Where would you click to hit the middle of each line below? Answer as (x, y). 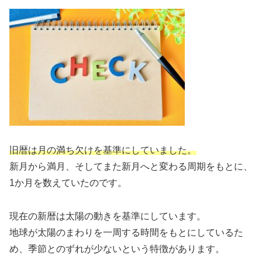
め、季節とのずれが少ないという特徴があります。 (117, 249)
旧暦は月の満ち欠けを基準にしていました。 (103, 150)
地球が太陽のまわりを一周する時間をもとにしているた (126, 233)
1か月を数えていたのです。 (68, 183)
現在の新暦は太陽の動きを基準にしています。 (108, 216)
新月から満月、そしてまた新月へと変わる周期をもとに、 (131, 167)
